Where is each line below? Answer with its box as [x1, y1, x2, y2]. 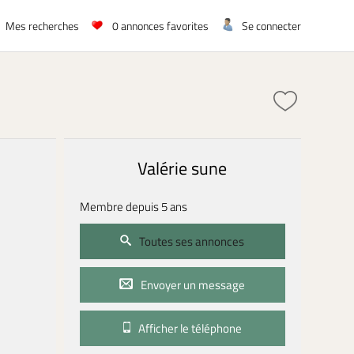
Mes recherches [5, 17, 79, 35]
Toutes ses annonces [137, 232, 245, 250]
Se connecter [241, 17, 301, 35]
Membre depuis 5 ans [79, 198, 187, 216]
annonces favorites [118, 17, 209, 35]
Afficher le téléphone [135, 319, 242, 337]
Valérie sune [137, 155, 228, 182]
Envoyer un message [138, 276, 246, 294]
